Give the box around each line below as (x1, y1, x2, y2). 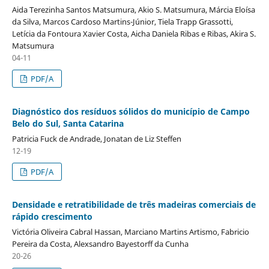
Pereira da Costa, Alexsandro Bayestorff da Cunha (11, 238, 189, 249)
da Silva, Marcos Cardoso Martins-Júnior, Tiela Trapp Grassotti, (11, 16, 233, 27)
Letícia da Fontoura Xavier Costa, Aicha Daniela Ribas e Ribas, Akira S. (11, 28, 256, 39)
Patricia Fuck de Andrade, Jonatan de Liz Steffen (11, 133, 181, 144)
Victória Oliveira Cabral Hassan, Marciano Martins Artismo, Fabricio (11, 226, 249, 237)
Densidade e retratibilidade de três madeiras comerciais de (11, 198, 256, 210)
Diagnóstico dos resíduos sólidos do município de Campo (11, 105, 250, 117)
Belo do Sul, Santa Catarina (11, 117, 124, 129)
